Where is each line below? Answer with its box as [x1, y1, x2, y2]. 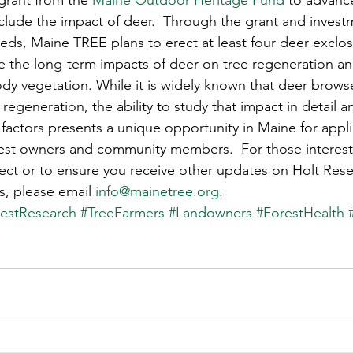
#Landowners [169, 204, 252, 221]
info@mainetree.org [95, 183, 219, 200]
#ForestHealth [256, 204, 344, 221]
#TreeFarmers [80, 204, 165, 221]
